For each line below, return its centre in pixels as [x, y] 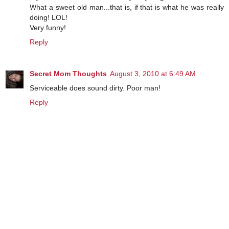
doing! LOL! [49, 17]
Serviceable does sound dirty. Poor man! [95, 88]
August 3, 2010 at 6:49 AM [153, 73]
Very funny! [48, 27]
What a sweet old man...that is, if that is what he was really [127, 7]
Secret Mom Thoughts [68, 73]
